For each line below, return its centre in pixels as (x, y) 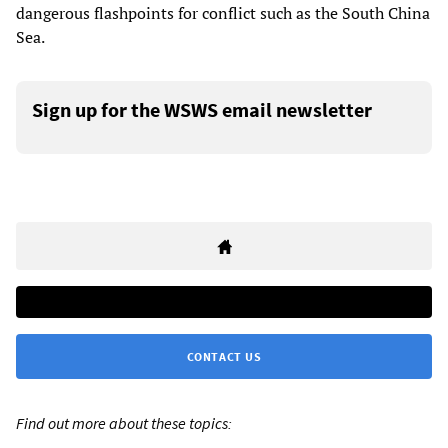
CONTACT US (224, 356)
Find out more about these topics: (124, 422)
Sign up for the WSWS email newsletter (202, 109)
